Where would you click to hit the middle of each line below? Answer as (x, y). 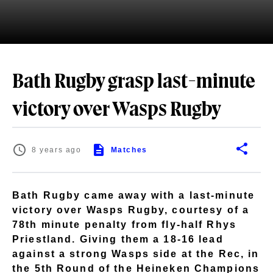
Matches (129, 150)
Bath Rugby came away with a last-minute (134, 195)
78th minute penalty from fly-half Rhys (125, 224)
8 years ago (57, 150)
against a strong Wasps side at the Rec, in (136, 253)
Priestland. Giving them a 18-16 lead (118, 239)
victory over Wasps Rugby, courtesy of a (131, 210)
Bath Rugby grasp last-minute (134, 82)
